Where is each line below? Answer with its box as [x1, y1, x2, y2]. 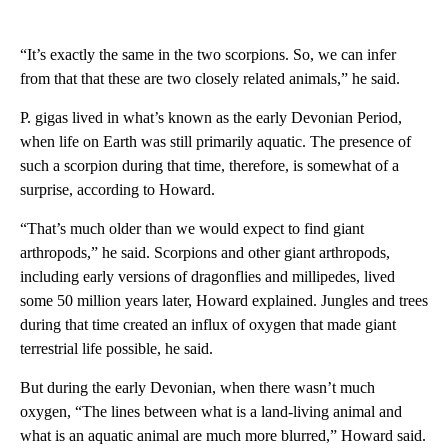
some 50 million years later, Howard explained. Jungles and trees [20, 291, 428, 309]
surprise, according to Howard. [20, 180, 215, 198]
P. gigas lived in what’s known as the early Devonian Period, [20, 108, 402, 126]
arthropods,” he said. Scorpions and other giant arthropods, [20, 243, 390, 261]
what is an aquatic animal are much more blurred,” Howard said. [20, 426, 426, 444]
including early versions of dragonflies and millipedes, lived [20, 267, 395, 285]
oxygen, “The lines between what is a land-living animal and [20, 402, 402, 420]
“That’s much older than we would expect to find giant [20, 219, 364, 237]
